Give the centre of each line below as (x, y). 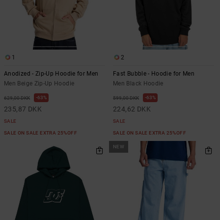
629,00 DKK (17, 98)
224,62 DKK (132, 109)
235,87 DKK (23, 109)
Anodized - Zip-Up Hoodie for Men (51, 73)
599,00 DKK (126, 98)
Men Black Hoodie (138, 83)
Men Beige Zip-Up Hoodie (39, 83)
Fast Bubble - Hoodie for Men (154, 73)
